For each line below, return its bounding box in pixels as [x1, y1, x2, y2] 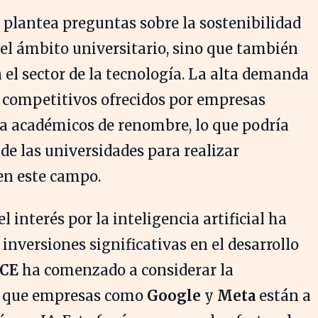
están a [256, 287, 311, 305]
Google [147, 287, 201, 305]
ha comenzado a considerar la [18, 261, 234, 280]
